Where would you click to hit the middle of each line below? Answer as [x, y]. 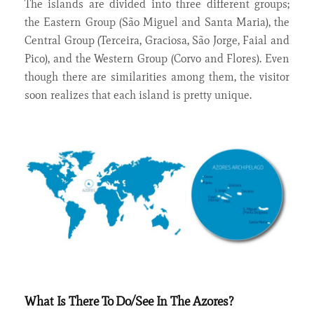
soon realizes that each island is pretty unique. [138, 95]
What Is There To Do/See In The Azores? [130, 301]
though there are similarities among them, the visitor [157, 76]
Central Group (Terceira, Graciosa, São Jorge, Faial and [157, 40]
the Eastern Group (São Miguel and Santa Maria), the [157, 22]
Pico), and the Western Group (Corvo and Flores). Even [157, 58]
